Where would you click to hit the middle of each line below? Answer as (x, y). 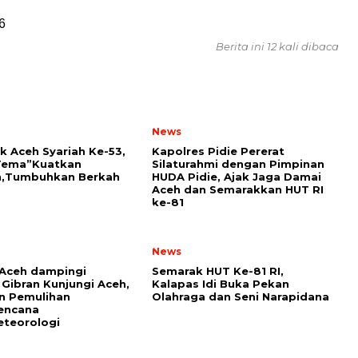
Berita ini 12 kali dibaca (277, 46)
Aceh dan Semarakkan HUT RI (238, 189)
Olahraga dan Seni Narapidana (241, 296)
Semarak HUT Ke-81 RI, (218, 271)
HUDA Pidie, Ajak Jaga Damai (237, 177)
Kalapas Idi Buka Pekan (221, 284)
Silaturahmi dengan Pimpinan (238, 164)
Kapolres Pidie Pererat (218, 151)
